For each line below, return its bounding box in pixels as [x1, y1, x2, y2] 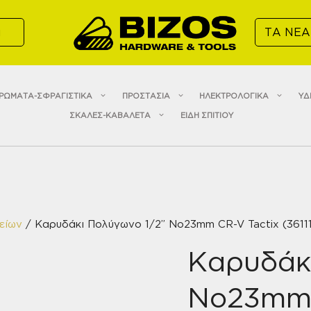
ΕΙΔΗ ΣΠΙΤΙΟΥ [180, 110, 233, 119]
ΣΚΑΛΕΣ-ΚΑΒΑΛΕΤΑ [69, 110, 151, 119]
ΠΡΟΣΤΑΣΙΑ [121, 91, 170, 100]
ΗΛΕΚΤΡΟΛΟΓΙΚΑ [199, 91, 269, 100]
